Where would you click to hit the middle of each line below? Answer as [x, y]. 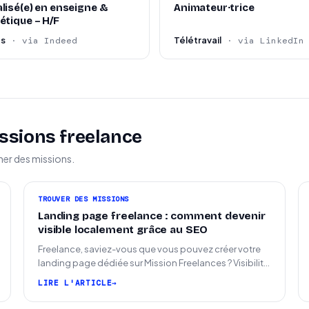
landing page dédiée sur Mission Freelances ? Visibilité [153, 263]
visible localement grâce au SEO [123, 230]
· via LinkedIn [266, 41]
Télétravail [198, 40]
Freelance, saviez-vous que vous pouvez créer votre [149, 249]
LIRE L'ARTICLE [75, 283]
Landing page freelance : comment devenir [152, 216]
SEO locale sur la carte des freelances [118, 277]
